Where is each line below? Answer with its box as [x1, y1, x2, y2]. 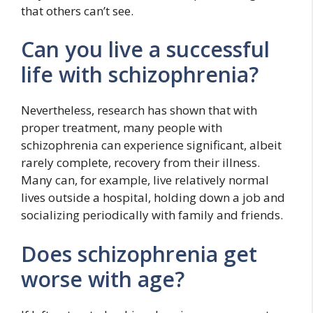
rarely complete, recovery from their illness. [21, 154, 260, 170]
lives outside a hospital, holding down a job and [21, 189, 285, 205]
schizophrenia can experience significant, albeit [21, 137, 282, 153]
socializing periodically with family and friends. [21, 207, 283, 223]
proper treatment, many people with [21, 119, 222, 136]
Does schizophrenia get [21, 239, 257, 268]
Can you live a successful [21, 35, 270, 64]
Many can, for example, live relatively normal [21, 172, 269, 188]
